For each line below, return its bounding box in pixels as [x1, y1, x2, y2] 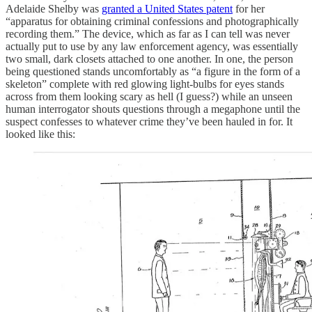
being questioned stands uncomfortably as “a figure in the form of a [6, 65, 300, 77]
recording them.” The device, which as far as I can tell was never [6, 27, 290, 40]
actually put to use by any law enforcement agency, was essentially [6, 40, 298, 52]
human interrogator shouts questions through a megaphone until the [6, 102, 300, 115]
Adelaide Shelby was [6, 2, 102, 15]
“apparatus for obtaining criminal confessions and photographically [6, 15, 299, 27]
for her [233, 2, 265, 15]
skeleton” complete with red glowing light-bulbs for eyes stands [6, 77, 284, 90]
